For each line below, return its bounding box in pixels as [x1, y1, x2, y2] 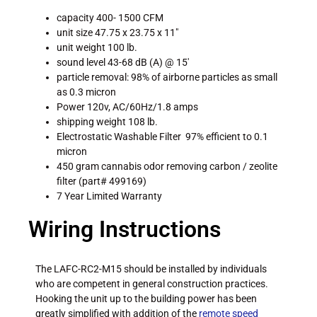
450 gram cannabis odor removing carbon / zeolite [57, 160, 279, 172]
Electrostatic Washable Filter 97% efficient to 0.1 [57, 130, 268, 142]
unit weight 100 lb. [57, 41, 137, 53]
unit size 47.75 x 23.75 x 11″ [57, 26, 178, 38]
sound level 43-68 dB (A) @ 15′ [57, 56, 189, 68]
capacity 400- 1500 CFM [57, 11, 163, 23]
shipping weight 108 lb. [57, 115, 158, 127]
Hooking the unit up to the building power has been [35, 292, 257, 304]
